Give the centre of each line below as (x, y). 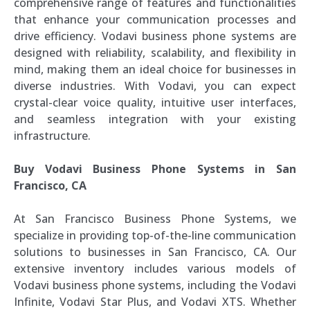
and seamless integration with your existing (155, 119)
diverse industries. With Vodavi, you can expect (155, 86)
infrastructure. (52, 136)
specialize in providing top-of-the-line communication (155, 235)
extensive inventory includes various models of (155, 268)
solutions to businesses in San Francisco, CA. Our (155, 252)
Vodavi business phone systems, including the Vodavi (155, 285)
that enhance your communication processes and (155, 19)
